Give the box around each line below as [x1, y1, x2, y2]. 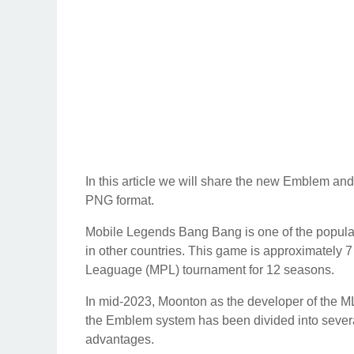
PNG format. [85, 194, 154, 207]
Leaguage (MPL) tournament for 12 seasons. [85, 263, 334, 277]
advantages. [85, 333, 154, 346]
